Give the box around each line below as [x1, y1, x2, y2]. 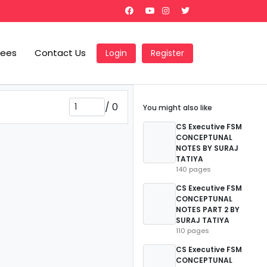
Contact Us [35, 46, 86, 59]
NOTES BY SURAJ [176, 143, 238, 153]
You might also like [143, 103, 212, 113]
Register [151, 46, 184, 59]
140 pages [176, 164, 211, 174]
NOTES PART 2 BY [176, 204, 240, 215]
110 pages [176, 226, 209, 235]
